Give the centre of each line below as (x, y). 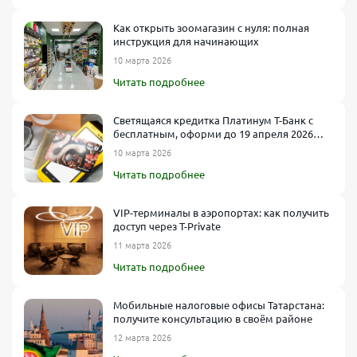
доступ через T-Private (167, 226)
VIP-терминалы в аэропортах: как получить (221, 212)
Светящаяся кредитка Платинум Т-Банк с (213, 120)
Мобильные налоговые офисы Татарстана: (219, 305)
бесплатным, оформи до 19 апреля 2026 (213, 133)
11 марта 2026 (142, 245)
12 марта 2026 (142, 337)
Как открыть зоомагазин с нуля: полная (211, 27)
